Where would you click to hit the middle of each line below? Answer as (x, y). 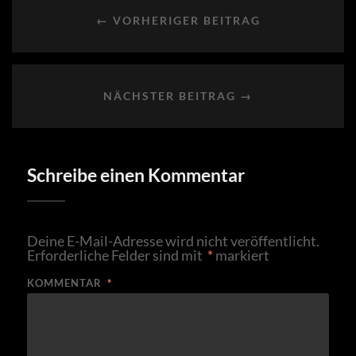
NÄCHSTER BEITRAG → (178, 96)
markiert (241, 255)
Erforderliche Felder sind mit (116, 255)
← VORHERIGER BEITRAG (178, 21)
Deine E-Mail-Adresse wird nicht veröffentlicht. (173, 241)
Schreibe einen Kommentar (135, 176)
